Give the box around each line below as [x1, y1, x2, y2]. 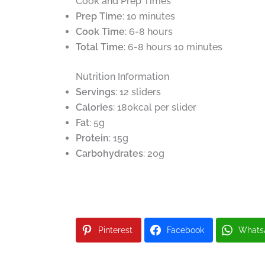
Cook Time [75, 26, 125, 38]
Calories [75, 102, 113, 114]
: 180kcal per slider [112, 102, 196, 114]
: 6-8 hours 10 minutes [123, 41, 222, 53]
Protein [75, 132, 109, 144]
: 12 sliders [115, 86, 161, 98]
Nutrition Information [75, 71, 169, 83]
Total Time [75, 41, 124, 53]
